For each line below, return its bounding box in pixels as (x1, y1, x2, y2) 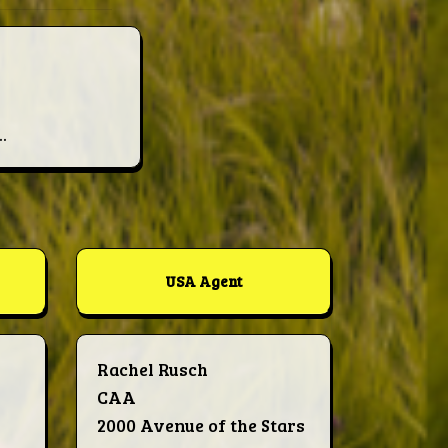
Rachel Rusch (97, 357, 208, 382)
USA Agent (165, 271, 242, 292)
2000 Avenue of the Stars (97, 413, 305, 438)
